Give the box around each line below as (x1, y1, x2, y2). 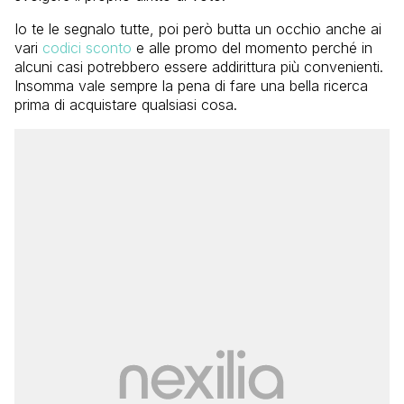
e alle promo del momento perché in (132, 39, 372, 58)
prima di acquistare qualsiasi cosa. (14, 96, 237, 115)
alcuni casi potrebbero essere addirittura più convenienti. (14, 58, 383, 77)
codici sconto (42, 39, 132, 58)
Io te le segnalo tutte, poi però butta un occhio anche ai (14, 20, 381, 39)
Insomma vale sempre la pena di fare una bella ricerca (14, 77, 368, 96)
